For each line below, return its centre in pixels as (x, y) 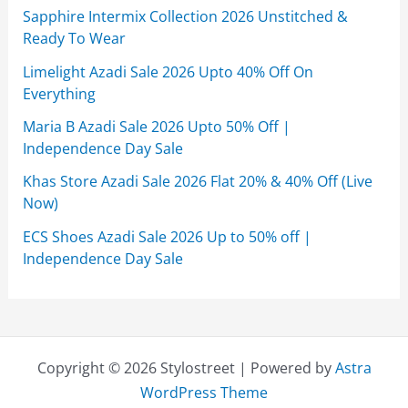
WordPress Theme (204, 393)
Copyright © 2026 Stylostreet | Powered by (186, 368)
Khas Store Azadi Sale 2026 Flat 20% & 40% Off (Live (198, 181)
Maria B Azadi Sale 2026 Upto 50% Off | (157, 126)
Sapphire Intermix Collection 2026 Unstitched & (186, 16)
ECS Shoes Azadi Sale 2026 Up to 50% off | (168, 236)
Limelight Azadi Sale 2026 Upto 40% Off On (168, 71)
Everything (60, 93)
